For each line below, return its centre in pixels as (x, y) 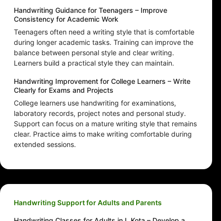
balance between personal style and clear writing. (94, 53)
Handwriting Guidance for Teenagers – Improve (91, 10)
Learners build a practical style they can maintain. (94, 63)
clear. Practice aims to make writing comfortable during (103, 134)
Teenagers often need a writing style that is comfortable (104, 32)
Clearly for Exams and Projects (64, 90)
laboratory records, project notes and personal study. (100, 113)
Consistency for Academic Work (66, 19)
